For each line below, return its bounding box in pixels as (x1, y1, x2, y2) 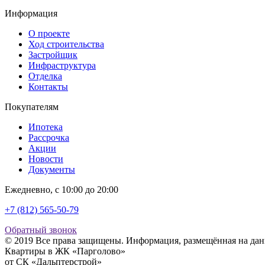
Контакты (28, 81, 68, 92)
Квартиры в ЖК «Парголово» (5, 245, 125, 256)
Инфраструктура (28, 60, 96, 70)
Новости (28, 153, 63, 164)
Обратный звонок (5, 224, 77, 235)
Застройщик (28, 49, 77, 60)
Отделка (28, 70, 62, 81)
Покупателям (5, 101, 59, 112)
